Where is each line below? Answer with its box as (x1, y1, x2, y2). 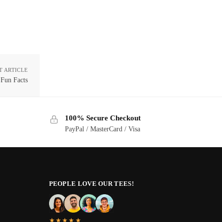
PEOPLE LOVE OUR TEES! (49, 179, 134, 187)
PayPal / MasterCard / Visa (64, 125, 140, 133)
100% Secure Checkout (64, 114, 141, 122)
